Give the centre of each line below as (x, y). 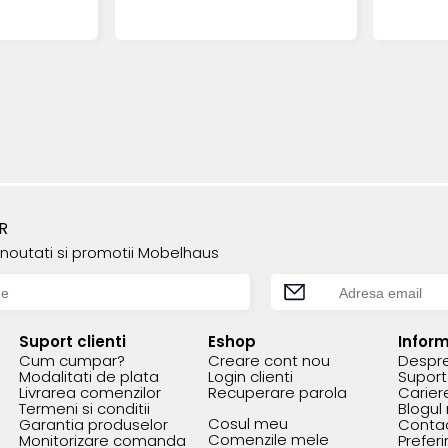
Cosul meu (248, 423)
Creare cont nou (269, 360)
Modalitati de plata (88, 376)
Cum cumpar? (71, 360)
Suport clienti (72, 341)
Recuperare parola (278, 392)
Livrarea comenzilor (89, 392)
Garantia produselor (93, 424)
